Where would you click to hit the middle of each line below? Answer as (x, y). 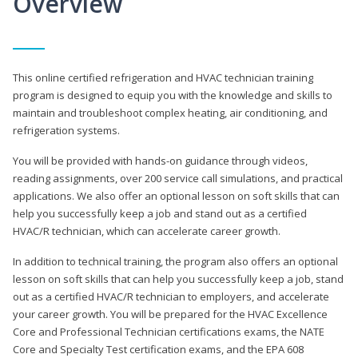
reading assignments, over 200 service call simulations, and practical (178, 178)
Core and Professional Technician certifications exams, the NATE (169, 331)
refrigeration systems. (66, 130)
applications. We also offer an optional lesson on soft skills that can (176, 195)
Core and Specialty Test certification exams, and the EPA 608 (158, 349)
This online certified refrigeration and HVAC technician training (163, 77)
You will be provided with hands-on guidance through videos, (160, 160)
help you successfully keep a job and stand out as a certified (160, 213)
